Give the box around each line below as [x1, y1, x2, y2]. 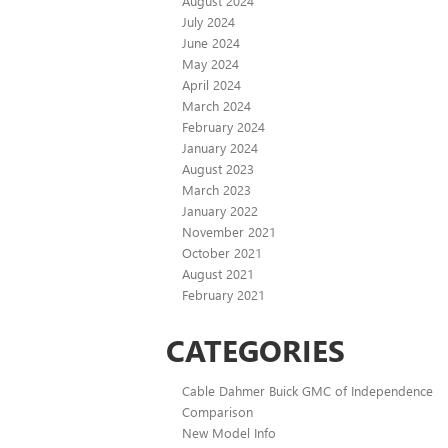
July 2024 [182, 13, 235, 31]
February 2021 [182, 286, 265, 304]
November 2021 [182, 223, 276, 241]
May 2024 [182, 55, 239, 73]
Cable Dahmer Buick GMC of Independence [182, 382, 433, 400]
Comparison [182, 403, 253, 421]
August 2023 [182, 160, 254, 178]
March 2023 [182, 181, 251, 199]
